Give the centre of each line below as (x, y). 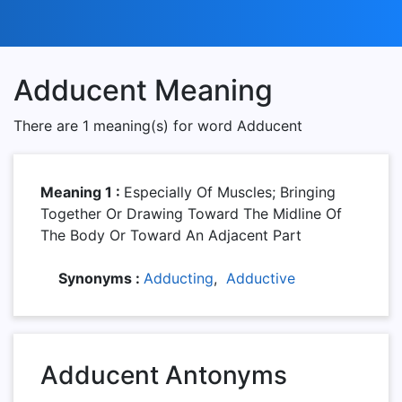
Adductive (261, 278)
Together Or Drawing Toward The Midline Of (191, 214)
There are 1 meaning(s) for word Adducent (158, 126)
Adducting (179, 278)
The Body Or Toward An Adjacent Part (171, 235)
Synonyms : (101, 278)
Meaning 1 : (82, 192)
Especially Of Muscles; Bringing (230, 192)
